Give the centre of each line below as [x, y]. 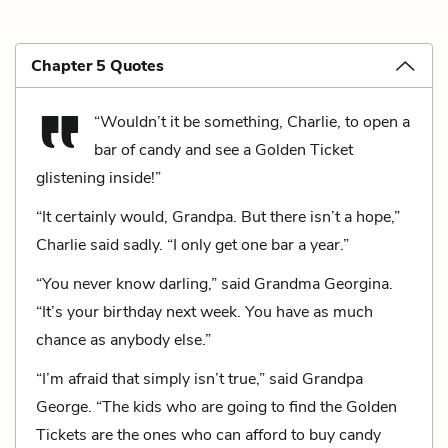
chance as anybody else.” [123, 339]
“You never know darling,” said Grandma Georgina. [214, 283]
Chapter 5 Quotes [97, 65]
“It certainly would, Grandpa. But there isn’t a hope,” [218, 216]
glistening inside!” [98, 177]
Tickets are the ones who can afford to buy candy [208, 434]
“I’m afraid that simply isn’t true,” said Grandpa [199, 378]
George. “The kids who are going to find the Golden [216, 406]
